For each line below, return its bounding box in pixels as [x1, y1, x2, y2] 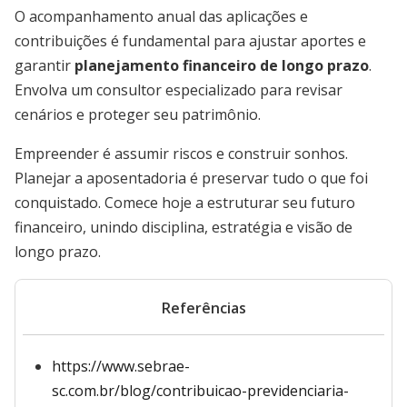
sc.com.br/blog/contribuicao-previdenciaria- [52, 381, 349, 401]
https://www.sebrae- [52, 356, 190, 376]
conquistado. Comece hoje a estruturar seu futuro [15, 193, 355, 213]
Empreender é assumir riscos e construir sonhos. [15, 144, 348, 164]
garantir [15, 55, 74, 75]
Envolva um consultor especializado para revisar [15, 80, 342, 100]
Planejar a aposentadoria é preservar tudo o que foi [15, 168, 368, 188]
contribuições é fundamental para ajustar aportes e [15, 31, 366, 51]
